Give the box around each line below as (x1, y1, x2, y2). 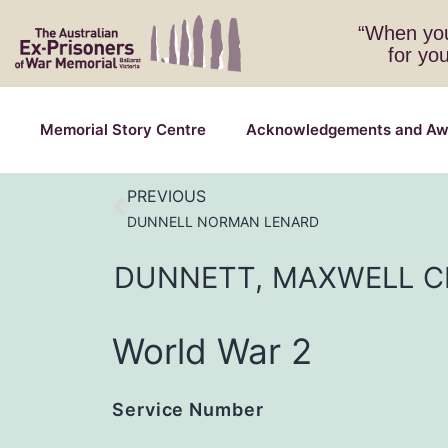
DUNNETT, (114, 260, 263, 296)
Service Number (112, 399, 264, 421)
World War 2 (112, 330, 312, 373)
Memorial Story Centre (40, 120, 206, 140)
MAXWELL (272, 260, 414, 296)
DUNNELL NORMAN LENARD (127, 213, 319, 231)
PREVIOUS (127, 186, 206, 207)
